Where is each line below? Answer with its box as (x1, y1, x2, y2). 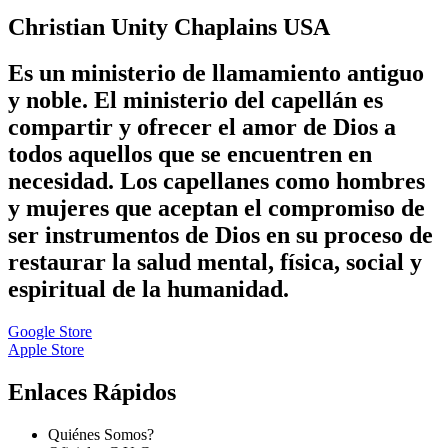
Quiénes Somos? (48, 426, 154, 444)
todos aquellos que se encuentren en (8, 141, 372, 168)
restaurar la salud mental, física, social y (8, 249, 422, 276)
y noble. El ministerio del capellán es (8, 87, 383, 114)
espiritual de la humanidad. (8, 276, 289, 303)
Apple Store (8, 341, 84, 359)
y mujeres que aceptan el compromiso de (8, 195, 425, 222)
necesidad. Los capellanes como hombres (8, 168, 425, 195)
